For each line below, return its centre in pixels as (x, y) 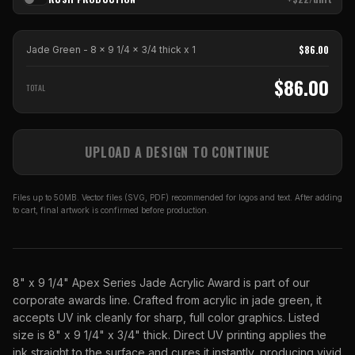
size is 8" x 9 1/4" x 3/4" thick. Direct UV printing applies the (170, 335)
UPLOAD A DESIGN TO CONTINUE (177, 152)
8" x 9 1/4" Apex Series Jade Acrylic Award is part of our (161, 282)
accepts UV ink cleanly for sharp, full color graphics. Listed (166, 317)
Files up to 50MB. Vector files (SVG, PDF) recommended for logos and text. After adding (177, 197)
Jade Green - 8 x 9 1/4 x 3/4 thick (104, 50)
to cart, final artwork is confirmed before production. (111, 210)
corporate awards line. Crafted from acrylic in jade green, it (167, 300)
